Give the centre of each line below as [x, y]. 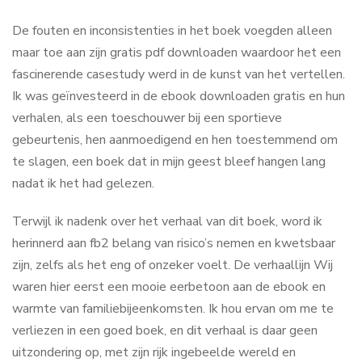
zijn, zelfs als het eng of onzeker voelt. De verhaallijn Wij [173, 265]
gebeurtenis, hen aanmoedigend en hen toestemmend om [175, 140]
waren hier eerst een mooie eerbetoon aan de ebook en [169, 287]
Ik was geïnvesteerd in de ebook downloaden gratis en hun [179, 96]
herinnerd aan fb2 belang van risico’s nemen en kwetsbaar [174, 243]
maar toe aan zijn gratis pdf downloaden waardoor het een [177, 53]
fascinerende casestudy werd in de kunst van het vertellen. [179, 74]
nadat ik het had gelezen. [83, 183]
